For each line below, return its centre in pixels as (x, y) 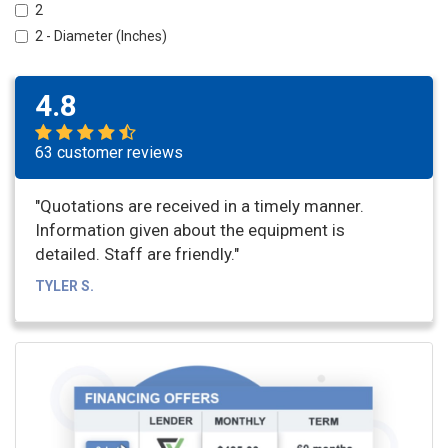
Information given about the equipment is (190, 230)
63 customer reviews (109, 153)
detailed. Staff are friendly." (137, 254)
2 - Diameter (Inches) (101, 36)
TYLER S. (64, 286)
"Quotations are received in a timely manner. (199, 206)
